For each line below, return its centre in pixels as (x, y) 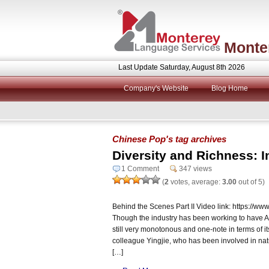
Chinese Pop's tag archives (169, 139)
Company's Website (156, 88)
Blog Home (230, 88)
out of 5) (251, 182)
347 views (195, 168)
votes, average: (195, 182)
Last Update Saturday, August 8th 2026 (182, 67)
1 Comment (140, 168)
